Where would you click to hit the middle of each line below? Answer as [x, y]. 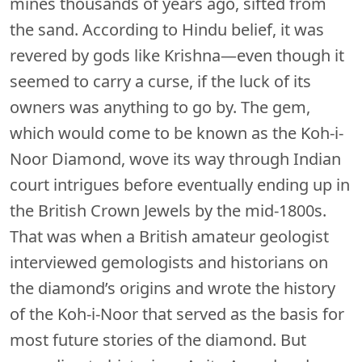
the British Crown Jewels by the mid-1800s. [168, 211]
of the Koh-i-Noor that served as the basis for [177, 314]
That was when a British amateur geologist [169, 237]
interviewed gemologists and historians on [169, 263]
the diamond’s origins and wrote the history [173, 288]
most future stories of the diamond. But [158, 340]
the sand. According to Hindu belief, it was [167, 30]
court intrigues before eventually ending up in [180, 185]
